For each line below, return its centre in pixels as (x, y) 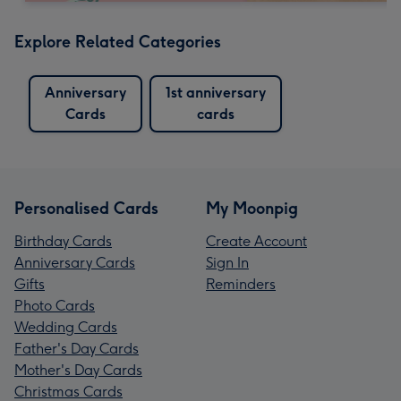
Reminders (241, 284)
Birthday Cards (63, 241)
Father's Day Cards (77, 348)
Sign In (227, 262)
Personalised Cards (86, 208)
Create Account (256, 241)
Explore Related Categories (118, 42)
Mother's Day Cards (78, 370)
